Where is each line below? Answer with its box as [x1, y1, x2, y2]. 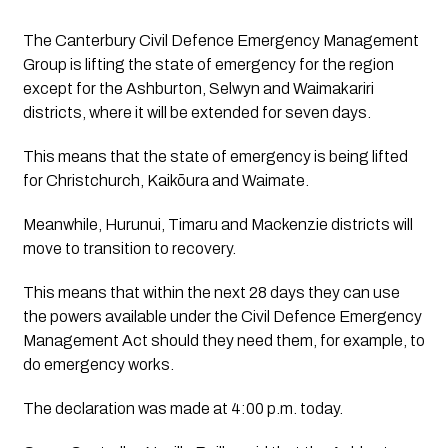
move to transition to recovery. [22, 239, 239, 257]
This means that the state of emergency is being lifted [22, 147, 408, 165]
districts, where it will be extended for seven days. [22, 103, 374, 121]
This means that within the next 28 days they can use [22, 283, 400, 301]
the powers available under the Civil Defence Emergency [22, 307, 422, 325]
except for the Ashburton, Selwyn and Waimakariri [22, 79, 374, 97]
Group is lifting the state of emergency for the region [22, 55, 394, 73]
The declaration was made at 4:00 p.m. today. [22, 399, 343, 417]
